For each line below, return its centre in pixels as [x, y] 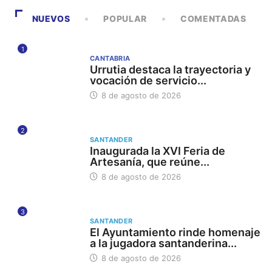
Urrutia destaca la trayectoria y [170, 70]
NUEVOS [51, 19]
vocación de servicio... [148, 81]
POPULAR [125, 19]
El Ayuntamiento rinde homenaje [175, 232]
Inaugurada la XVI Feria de [157, 151]
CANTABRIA [110, 59]
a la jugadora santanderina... [163, 243]
